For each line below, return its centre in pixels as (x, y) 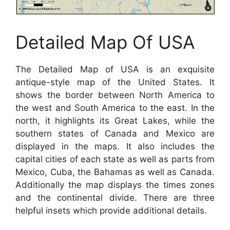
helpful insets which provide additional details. (111, 210)
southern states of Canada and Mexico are (115, 133)
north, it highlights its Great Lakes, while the (115, 120)
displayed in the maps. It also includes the (115, 146)
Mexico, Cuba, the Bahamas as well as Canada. (115, 172)
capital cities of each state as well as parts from (115, 159)
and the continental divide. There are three (115, 197)
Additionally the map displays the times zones (115, 185)
